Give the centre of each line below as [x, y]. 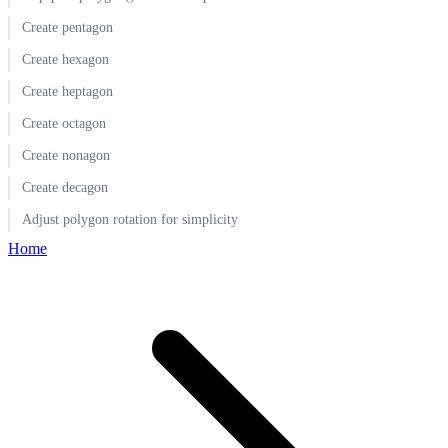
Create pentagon [67, 27]
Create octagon [64, 123]
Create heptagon [67, 91]
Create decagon [65, 187]
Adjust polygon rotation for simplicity [130, 219]
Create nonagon [66, 155]
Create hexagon [65, 59]
